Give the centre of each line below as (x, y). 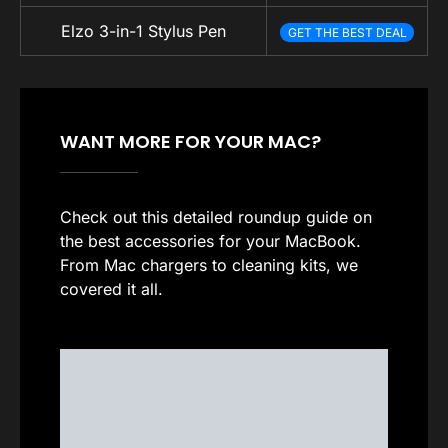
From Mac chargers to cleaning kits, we (209, 264)
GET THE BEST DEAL (347, 32)
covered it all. (111, 288)
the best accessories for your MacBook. (210, 240)
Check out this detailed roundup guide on (216, 216)
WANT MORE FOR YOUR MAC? (190, 141)
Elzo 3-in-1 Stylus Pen (143, 30)
